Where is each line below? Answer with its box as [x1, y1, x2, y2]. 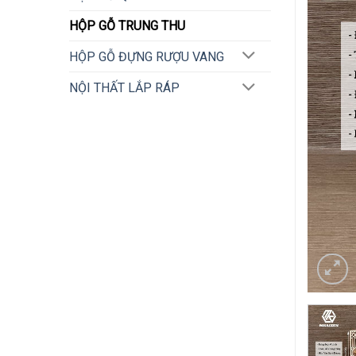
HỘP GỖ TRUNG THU [69, 17, 185, 33]
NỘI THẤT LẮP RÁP [69, 80, 180, 96]
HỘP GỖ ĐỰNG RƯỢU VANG [69, 48, 224, 64]
